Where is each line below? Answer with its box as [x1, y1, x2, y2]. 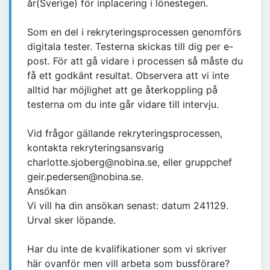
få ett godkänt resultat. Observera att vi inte [27, 69, 229, 82]
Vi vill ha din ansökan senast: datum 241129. [27, 199, 228, 212]
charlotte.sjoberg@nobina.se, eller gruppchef [27, 156, 232, 169]
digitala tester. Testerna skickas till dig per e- [27, 40, 233, 53]
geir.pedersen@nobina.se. [27, 171, 143, 183]
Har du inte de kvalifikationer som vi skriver [27, 243, 227, 256]
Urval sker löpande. [27, 214, 116, 227]
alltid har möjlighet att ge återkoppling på [27, 84, 218, 96]
